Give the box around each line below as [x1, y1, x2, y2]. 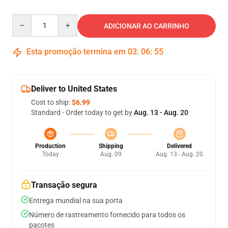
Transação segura [31, 180, 97, 190]
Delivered [167, 142, 192, 150]
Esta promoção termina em [24, 47, 128, 56]
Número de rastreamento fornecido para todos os [29, 211, 185, 219]
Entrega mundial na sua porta [29, 196, 123, 205]
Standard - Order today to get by [31, 108, 134, 117]
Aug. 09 [100, 151, 122, 158]
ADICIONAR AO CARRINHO [104, 22, 189, 30]
